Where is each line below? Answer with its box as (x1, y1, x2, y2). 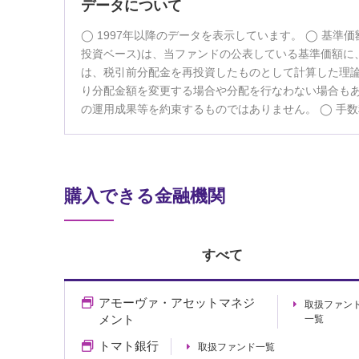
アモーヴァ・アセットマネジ (98, 296, 255, 309)
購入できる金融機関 (64, 186, 225, 206)
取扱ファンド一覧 (197, 341, 275, 353)
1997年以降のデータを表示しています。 (94, 30, 305, 42)
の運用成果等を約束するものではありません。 (81, 103, 320, 115)
